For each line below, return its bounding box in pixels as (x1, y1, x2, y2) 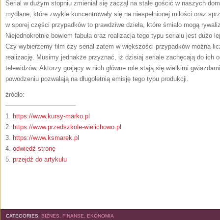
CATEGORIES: (6, 213, 41, 219)
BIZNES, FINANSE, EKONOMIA (41, 213, 114, 219)
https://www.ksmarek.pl (13, 134, 79, 141)
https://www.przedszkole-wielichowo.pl (13, 123, 121, 131)
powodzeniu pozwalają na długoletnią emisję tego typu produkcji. (5, 75, 189, 82)
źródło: (5, 91, 25, 98)
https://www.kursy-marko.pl (13, 112, 90, 120)
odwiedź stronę (13, 145, 55, 152)
